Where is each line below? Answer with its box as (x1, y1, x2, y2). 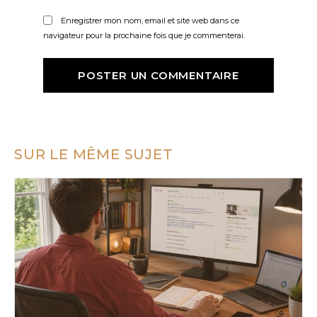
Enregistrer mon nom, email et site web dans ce (60, 15, 239, 25)
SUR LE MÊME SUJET (14, 146, 173, 163)
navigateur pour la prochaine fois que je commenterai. (42, 30, 245, 41)
